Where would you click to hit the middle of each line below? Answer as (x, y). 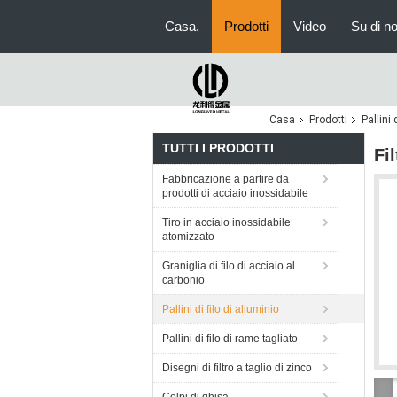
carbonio (183, 280)
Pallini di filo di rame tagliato (230, 339)
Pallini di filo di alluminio (221, 309)
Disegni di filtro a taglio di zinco (237, 368)
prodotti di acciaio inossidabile (235, 193)
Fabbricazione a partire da (226, 179)
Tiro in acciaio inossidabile (226, 222)
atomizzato (188, 237)
